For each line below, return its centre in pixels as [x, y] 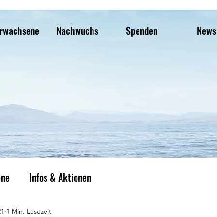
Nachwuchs [77, 31]
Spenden [142, 31]
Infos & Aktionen [60, 177]
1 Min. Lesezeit [29, 211]
